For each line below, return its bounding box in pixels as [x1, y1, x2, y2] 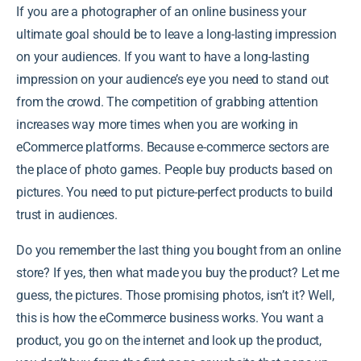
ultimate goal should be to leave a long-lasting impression [16, 26, 337, 42]
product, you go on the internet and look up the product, [16, 332, 322, 348]
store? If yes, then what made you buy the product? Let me [16, 264, 339, 280]
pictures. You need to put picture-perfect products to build [16, 184, 333, 200]
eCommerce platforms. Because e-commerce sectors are [16, 139, 329, 155]
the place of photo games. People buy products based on [16, 161, 333, 177]
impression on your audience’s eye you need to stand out [16, 71, 330, 87]
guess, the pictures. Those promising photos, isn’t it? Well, [16, 287, 334, 303]
